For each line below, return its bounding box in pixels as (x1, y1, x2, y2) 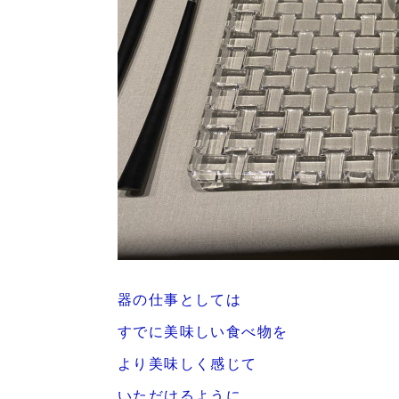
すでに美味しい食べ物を (118, 321, 289, 341)
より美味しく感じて (118, 353, 257, 373)
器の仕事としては (118, 289, 242, 309)
